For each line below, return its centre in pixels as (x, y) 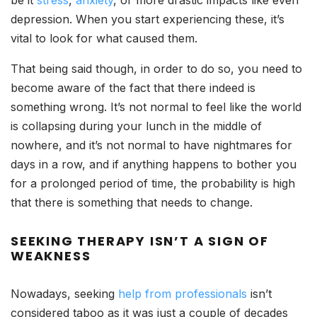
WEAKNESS (51, 255)
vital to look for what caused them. (106, 38)
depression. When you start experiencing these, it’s (148, 19)
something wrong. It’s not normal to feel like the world (156, 106)
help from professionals (183, 293)
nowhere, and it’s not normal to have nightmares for (151, 145)
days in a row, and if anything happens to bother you (154, 164)
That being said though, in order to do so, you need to (156, 68)
